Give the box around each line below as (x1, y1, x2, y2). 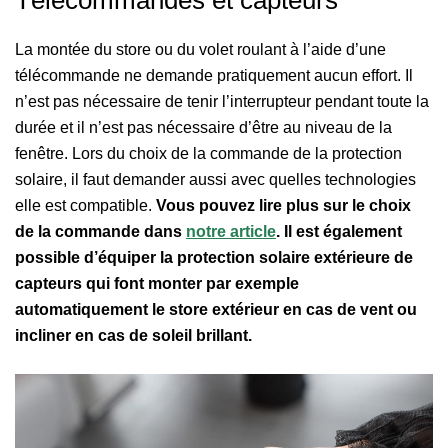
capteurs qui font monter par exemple (15, 275, 299, 293)
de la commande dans (15, 223, 186, 241)
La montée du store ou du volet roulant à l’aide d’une (15, 41, 386, 59)
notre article (186, 223, 276, 241)
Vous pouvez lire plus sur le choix (156, 197, 411, 215)
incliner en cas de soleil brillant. (15, 327, 252, 345)
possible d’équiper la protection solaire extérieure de (15, 249, 413, 267)
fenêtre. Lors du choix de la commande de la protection (15, 145, 402, 163)
